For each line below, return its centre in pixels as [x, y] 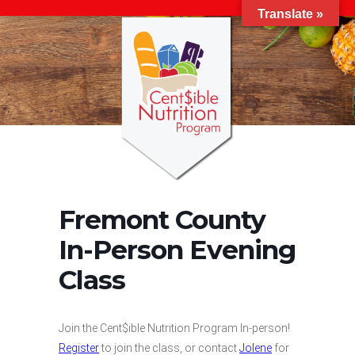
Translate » [290, 14]
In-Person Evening [177, 249]
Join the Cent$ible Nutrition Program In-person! [174, 328]
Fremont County [162, 219]
